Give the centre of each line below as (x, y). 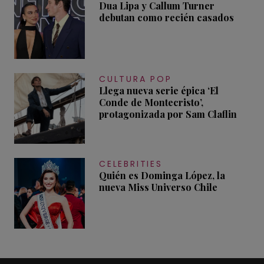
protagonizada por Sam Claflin (168, 114)
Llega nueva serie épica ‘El (159, 91)
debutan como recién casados (166, 18)
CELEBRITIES (131, 164)
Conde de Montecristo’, (151, 103)
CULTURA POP (136, 79)
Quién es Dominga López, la (162, 176)
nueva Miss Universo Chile (158, 187)
